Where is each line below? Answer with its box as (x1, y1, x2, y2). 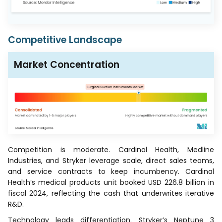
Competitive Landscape (8, 33, 122, 47)
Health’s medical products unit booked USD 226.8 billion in (8, 177, 214, 188)
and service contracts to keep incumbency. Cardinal (8, 166, 214, 177)
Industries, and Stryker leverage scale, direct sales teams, (8, 156, 214, 166)
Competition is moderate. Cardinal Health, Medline (8, 145, 214, 155)
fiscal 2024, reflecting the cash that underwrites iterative (8, 188, 214, 199)
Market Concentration (14, 58, 119, 72)
